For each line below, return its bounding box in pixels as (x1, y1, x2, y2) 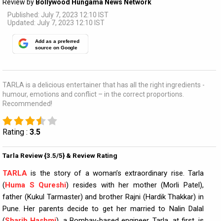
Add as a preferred (35, 38, 80, 44)
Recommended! (2, 100, 52, 108)
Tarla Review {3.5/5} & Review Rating (2, 151, 117, 159)
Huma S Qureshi (5, 181, 67, 189)
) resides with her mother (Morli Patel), (66, 181, 204, 189)
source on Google (35, 44, 78, 50)
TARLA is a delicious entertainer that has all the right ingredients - (2, 81, 205, 89)
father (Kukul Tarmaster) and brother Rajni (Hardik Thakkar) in (2, 192, 204, 201)
